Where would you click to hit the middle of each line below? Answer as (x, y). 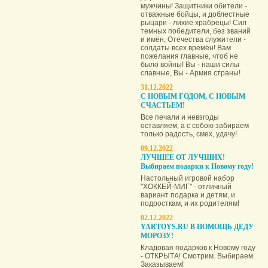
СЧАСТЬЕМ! (163, 105)
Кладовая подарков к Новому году (198, 248)
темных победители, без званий (196, 31)
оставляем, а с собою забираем (195, 126)
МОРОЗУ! (157, 236)
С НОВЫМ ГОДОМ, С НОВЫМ (193, 96)
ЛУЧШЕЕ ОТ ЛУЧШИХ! (183, 157)
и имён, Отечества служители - (193, 39)
